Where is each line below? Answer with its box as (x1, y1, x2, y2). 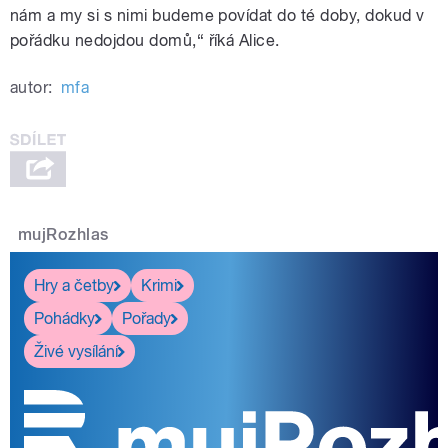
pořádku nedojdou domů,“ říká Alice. (10, 31, 280, 51)
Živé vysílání (34, 341, 118, 361)
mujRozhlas (18, 225, 109, 245)
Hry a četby (34, 275, 114, 295)
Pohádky (34, 308, 95, 328)
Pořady (122, 308, 171, 328)
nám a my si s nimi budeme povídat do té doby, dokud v (10, 6, 425, 26)
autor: (10, 78, 53, 98)
